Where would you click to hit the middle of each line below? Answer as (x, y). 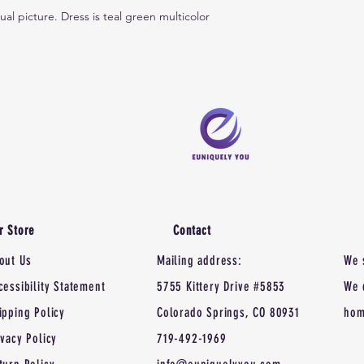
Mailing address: (199, 261)
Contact (192, 231)
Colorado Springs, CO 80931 (228, 313)
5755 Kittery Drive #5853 (221, 287)
